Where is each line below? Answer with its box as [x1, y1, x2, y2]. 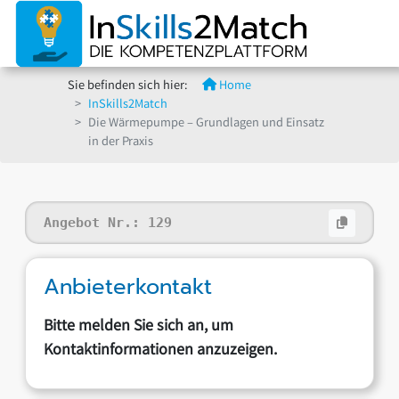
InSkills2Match [88, 96, 167, 115]
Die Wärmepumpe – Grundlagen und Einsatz [88, 115, 324, 134]
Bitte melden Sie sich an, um [44, 315, 234, 338]
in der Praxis [88, 134, 153, 152]
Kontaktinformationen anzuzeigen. [44, 339, 278, 362]
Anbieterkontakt [44, 271, 213, 303]
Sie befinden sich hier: [68, 77, 188, 96]
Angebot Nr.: [44, 215, 149, 231]
